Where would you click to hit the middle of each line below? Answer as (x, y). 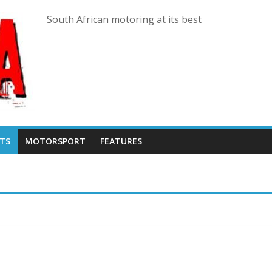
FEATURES (121, 141)
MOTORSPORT (55, 141)
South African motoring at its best (124, 19)
